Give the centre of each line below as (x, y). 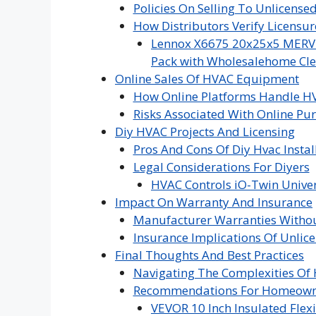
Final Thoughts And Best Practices (209, 255)
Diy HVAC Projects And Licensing (205, 132)
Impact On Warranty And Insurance (214, 202)
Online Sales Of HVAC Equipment (207, 79)
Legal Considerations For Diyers (221, 167)
